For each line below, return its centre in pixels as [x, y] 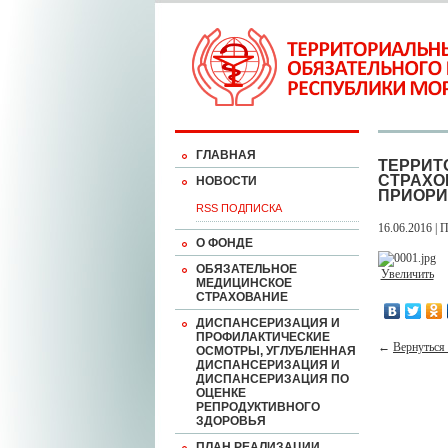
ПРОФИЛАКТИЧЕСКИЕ [263, 337]
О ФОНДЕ [224, 243]
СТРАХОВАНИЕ [242, 297]
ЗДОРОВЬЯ [231, 421]
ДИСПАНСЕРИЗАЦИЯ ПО [272, 379]
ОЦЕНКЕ [221, 393]
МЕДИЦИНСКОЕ [244, 283]
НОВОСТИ [226, 181]
